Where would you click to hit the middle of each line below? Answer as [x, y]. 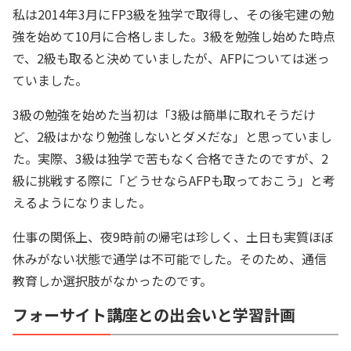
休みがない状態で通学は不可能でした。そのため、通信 [170, 259]
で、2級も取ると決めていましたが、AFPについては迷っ [172, 58]
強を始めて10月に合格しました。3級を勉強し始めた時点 [174, 36]
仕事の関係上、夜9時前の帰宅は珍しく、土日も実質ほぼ [174, 237]
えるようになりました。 [82, 202]
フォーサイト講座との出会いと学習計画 [154, 315]
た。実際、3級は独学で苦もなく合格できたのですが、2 [171, 158]
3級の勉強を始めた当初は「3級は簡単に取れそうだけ [165, 114]
